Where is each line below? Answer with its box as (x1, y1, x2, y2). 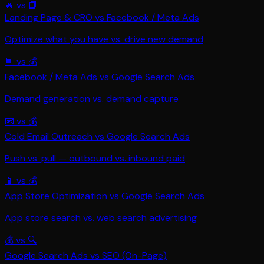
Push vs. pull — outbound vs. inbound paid (5, 151, 185, 164)
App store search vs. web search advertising (5, 211, 197, 224)
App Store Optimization (5, 189, 107, 202)
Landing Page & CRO (5, 11, 93, 24)
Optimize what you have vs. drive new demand (5, 32, 203, 45)
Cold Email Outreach (5, 130, 93, 143)
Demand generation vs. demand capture (5, 92, 179, 105)
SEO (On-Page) (102, 249, 167, 262)
